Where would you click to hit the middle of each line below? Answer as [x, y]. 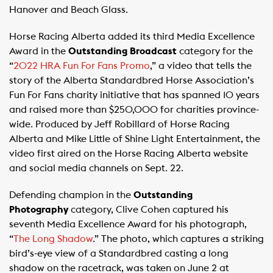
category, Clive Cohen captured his [148, 210]
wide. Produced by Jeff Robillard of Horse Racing [119, 124]
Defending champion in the [71, 195]
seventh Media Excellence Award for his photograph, [128, 224]
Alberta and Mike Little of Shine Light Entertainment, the [135, 139]
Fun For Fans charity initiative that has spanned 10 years [134, 95]
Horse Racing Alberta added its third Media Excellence [132, 37]
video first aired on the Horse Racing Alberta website [129, 154]
